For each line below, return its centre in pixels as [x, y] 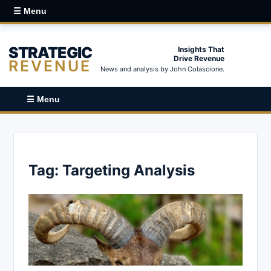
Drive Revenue [199, 58]
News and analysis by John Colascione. [162, 69]
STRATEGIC [50, 52]
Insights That [201, 49]
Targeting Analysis [129, 170]
